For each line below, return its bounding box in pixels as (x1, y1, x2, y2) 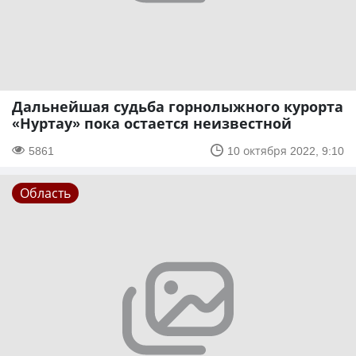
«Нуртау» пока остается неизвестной (12, 113, 292, 133)
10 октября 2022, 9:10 (227, 142, 344, 158)
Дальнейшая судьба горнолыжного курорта (12, 96, 343, 116)
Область (20, 184, 71, 202)
